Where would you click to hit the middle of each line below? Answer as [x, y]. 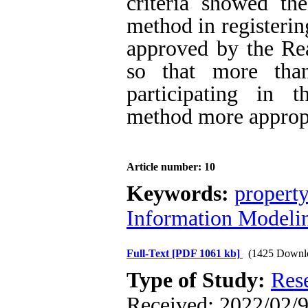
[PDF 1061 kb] [206, 253]
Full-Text [149, 253]
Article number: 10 [171, 167]
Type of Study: [199, 280]
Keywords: [180, 194]
